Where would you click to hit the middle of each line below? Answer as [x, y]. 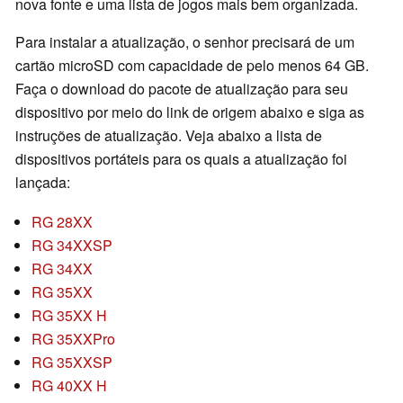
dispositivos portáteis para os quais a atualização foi [181, 159]
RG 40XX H [69, 386]
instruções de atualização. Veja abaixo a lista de [169, 136]
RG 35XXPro [73, 339]
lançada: [43, 183]
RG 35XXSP [72, 363]
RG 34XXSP [72, 246]
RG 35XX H [69, 316]
